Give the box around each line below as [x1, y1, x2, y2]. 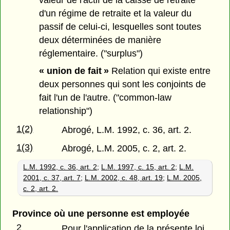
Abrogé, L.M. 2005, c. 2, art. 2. [62, 143, 187, 154]
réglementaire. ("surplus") [39, 48, 143, 59]
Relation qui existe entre [109, 66, 211, 76]
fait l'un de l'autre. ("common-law [39, 92, 172, 103]
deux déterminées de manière [39, 34, 162, 45]
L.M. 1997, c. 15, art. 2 [101, 162, 176, 171]
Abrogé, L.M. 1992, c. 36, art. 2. [62, 124, 192, 135]
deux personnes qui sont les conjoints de [39, 79, 206, 90]
